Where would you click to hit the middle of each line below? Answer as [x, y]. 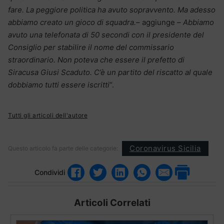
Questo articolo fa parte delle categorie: [63, 148]
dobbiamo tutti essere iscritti [59, 84]
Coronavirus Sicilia [165, 148]
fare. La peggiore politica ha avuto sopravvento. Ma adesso [112, 9]
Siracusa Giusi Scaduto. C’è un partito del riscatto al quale [110, 72]
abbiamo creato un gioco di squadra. [72, 22]
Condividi [50, 172]
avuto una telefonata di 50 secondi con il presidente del [106, 34]
